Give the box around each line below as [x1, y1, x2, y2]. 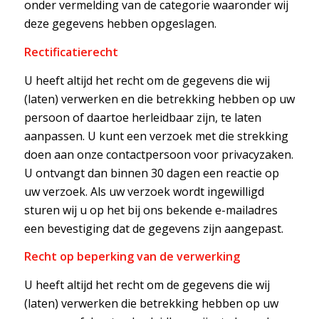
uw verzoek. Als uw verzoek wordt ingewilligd [23, 183, 264, 199]
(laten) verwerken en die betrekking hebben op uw [23, 90, 295, 107]
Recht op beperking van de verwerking [23, 249, 240, 265]
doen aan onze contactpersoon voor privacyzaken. [23, 146, 293, 162]
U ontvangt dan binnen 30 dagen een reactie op [23, 164, 279, 181]
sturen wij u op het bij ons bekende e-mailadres [23, 202, 278, 218]
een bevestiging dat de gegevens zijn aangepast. [23, 220, 283, 236]
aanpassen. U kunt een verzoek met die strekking [23, 127, 288, 144]
